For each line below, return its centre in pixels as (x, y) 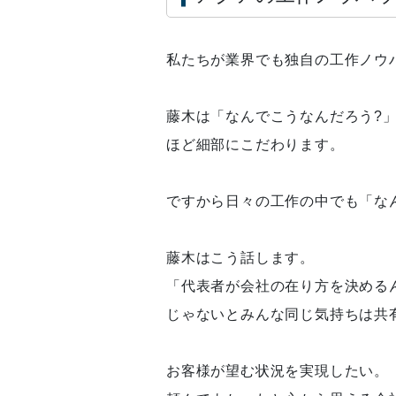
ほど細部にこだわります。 (255, 145)
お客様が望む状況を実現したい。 (278, 371)
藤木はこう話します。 (240, 258)
